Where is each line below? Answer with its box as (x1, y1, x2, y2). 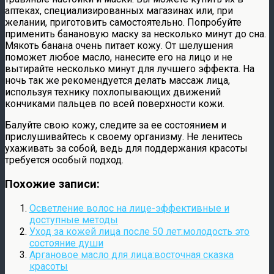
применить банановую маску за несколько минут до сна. (5, 28, 266, 40)
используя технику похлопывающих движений (5, 86, 221, 98)
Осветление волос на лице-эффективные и (29, 202, 229, 214)
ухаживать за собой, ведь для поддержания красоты (5, 143, 248, 155)
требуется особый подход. (5, 154, 124, 166)
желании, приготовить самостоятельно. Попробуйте (5, 17, 242, 29)
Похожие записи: (5, 177, 100, 191)
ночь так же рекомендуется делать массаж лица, (5, 75, 230, 87)
